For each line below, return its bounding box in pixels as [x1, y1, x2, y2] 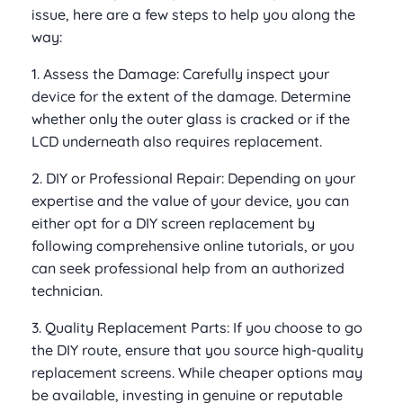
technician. [31, 282, 103, 300]
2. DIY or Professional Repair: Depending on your [31, 169, 355, 188]
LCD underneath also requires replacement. [31, 132, 322, 151]
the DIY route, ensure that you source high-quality [31, 341, 363, 360]
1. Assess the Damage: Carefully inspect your [31, 65, 329, 84]
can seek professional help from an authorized [31, 259, 345, 278]
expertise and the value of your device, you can [31, 192, 349, 210]
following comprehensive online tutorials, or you [31, 237, 354, 255]
